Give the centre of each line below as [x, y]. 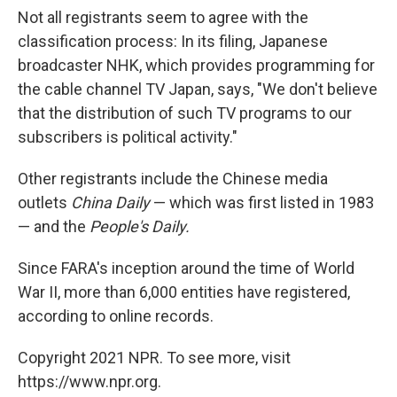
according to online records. [116, 316]
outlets [44, 203]
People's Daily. [140, 227]
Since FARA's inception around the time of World [186, 269]
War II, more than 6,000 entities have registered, [184, 292]
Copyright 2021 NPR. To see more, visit [154, 358]
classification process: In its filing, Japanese [173, 42]
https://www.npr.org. [90, 382]
